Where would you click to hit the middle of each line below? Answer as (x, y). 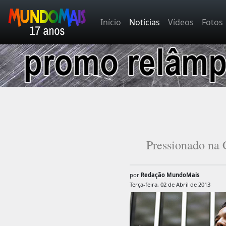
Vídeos (181, 22)
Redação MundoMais (170, 175)
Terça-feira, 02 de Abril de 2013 (170, 184)
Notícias (145, 22)
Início (111, 22)
